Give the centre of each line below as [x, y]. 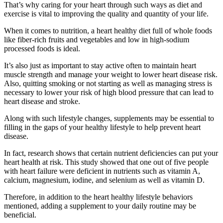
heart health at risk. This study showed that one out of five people [106, 162]
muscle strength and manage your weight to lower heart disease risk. [111, 74]
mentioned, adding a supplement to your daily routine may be [100, 206]
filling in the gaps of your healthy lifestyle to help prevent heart [102, 127]
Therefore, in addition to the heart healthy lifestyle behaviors [98, 197]
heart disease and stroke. [42, 101]
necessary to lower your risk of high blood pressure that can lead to [109, 92]
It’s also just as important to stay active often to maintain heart [100, 65]
